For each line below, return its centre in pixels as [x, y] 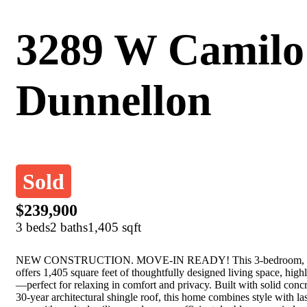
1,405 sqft [114, 228]
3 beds [33, 228]
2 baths [69, 228]
